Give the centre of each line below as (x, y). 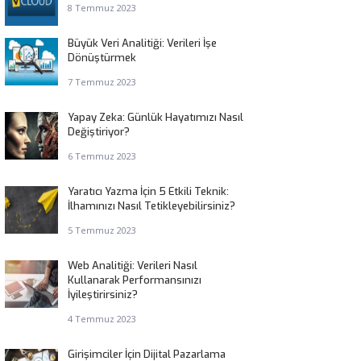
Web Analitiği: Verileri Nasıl (132, 266)
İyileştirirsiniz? (102, 295)
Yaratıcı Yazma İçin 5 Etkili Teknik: (148, 191)
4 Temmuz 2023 (102, 319)
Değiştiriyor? (98, 132)
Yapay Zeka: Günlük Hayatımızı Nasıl (155, 117)
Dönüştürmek (102, 58)
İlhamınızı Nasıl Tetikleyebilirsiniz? (151, 206)
